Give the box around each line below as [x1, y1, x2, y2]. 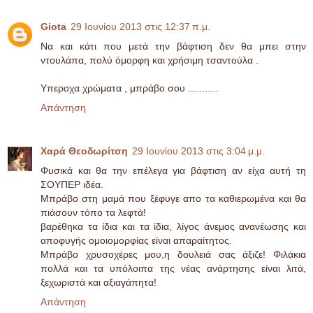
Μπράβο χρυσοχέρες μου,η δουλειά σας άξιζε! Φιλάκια [41, 248, 306, 260]
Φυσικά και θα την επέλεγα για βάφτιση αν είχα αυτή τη [41, 164, 306, 176]
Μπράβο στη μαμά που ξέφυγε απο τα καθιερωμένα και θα [41, 192, 306, 204]
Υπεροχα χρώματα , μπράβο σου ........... [41, 82, 219, 94]
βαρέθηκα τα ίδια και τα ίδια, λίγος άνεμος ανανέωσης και [41, 220, 306, 232]
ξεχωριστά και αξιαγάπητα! [41, 276, 156, 288]
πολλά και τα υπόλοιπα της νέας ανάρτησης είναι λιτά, [41, 262, 306, 274]
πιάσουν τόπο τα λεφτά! [41, 206, 146, 218]
